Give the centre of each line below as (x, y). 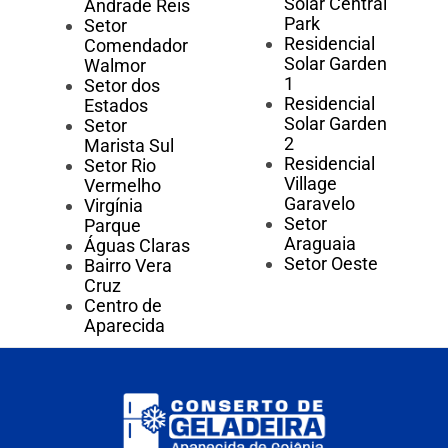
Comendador (136, 46)
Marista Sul (129, 146)
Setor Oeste (330, 264)
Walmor (115, 66)
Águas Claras (137, 246)
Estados (116, 106)
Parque (112, 226)
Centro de (123, 306)
